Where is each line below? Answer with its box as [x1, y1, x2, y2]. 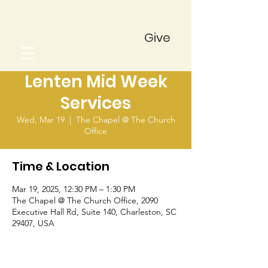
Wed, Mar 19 [16, 114, 65, 125]
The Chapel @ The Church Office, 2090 [12, 195, 158, 206]
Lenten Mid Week [24, 70, 167, 93]
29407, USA [12, 218, 54, 229]
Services [60, 92, 131, 115]
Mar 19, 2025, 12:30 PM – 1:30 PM [12, 184, 135, 194]
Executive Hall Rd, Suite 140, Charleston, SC [12, 206, 176, 217]
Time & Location [12, 158, 109, 175]
